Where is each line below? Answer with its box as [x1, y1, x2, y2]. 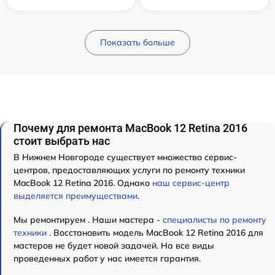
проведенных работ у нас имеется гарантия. [14, 253, 201, 265]
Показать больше [100, 37, 175, 48]
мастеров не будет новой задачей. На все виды [14, 240, 214, 252]
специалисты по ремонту [163, 214, 266, 226]
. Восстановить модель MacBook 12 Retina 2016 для [49, 227, 263, 239]
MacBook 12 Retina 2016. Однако [14, 177, 152, 189]
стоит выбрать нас [14, 134, 110, 148]
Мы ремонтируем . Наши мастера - [14, 214, 163, 226]
